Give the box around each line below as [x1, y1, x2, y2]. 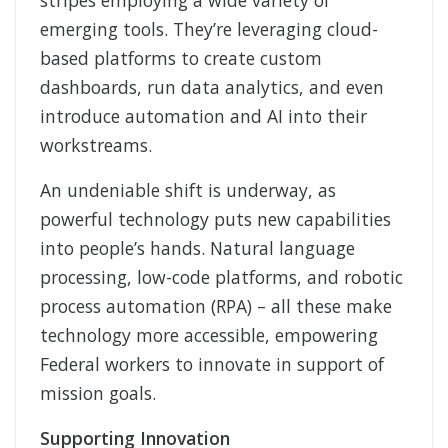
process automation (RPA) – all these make [40, 294, 392, 319]
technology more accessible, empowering [40, 323, 378, 348]
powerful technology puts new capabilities [40, 207, 391, 232]
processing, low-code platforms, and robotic [40, 265, 403, 290]
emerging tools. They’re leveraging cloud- [40, 17, 378, 42]
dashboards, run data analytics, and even [40, 75, 384, 100]
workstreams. [40, 133, 152, 158]
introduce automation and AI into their [40, 104, 367, 129]
